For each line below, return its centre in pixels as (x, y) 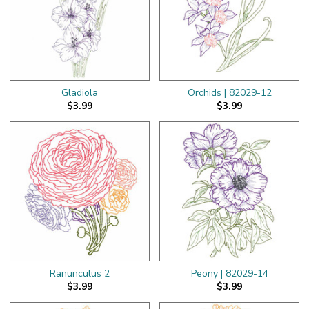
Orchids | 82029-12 (229, 92)
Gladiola (80, 92)
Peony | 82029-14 (229, 273)
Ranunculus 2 (80, 273)
